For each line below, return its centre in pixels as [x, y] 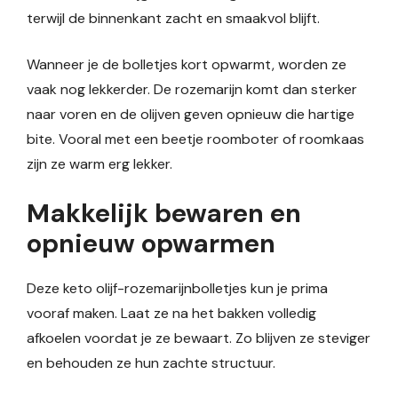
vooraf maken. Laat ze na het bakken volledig [171, 313]
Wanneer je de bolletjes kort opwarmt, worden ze [187, 64]
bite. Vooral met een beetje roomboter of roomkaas [195, 139]
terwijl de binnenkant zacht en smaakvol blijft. [173, 18]
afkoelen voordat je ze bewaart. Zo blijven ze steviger [199, 338]
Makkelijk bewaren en [164, 213]
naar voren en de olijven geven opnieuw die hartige [191, 114]
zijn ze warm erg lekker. [99, 163]
